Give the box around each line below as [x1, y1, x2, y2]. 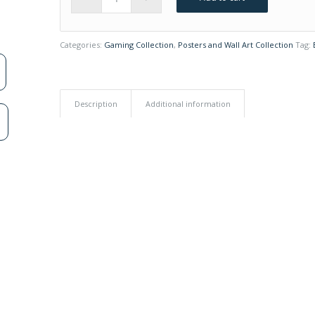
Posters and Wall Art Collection [178, 39, 294, 50]
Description [75, 98, 118, 109]
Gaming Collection [104, 39, 174, 50]
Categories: [60, 39, 105, 50]
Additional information [146, 98, 231, 109]
